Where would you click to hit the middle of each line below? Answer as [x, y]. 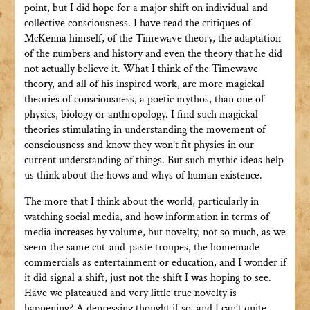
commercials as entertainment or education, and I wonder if [155, 263]
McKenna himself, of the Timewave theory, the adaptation [152, 39]
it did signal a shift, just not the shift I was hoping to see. [147, 278]
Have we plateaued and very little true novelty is [130, 293]
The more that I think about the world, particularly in [141, 202]
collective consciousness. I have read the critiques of [137, 24]
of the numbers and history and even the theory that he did [153, 54]
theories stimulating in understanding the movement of [145, 130]
